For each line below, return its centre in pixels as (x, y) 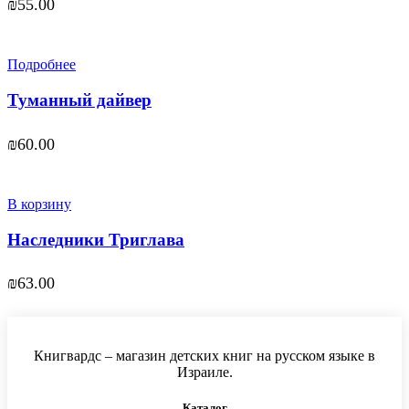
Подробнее (42, 65)
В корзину (39, 204)
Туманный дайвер (79, 100)
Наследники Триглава (96, 239)
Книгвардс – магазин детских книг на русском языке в (204, 356)
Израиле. (204, 372)
